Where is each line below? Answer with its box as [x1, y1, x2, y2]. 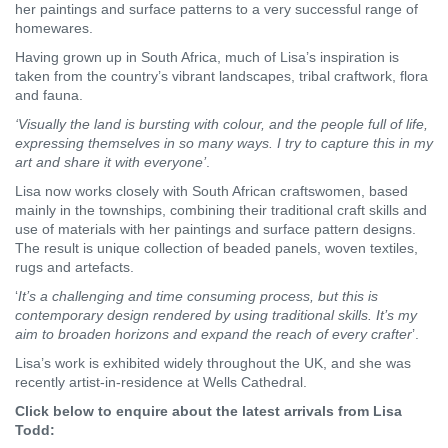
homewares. [15, 20, 93, 36]
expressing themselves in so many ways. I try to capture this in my [15, 135, 433, 151]
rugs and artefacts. [15, 259, 134, 275]
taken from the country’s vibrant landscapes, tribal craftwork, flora [15, 68, 428, 84]
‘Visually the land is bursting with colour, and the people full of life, [15, 116, 428, 132]
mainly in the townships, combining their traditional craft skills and [15, 202, 427, 218]
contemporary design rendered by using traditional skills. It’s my [15, 307, 417, 323]
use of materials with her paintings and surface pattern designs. [15, 221, 416, 237]
